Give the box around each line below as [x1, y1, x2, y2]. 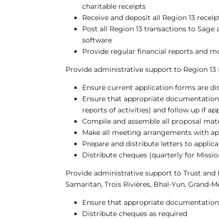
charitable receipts [82, 2, 146, 11]
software [82, 36, 112, 44]
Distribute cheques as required [82, 209, 188, 218]
